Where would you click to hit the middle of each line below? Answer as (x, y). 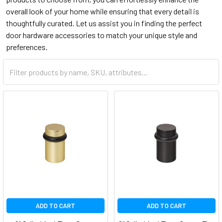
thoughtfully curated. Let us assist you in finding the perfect (104, 23)
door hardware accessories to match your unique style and (102, 35)
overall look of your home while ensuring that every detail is (103, 11)
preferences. (27, 47)
